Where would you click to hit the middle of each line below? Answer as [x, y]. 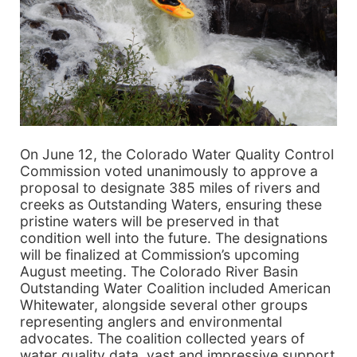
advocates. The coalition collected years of [162, 338]
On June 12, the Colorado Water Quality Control [177, 154]
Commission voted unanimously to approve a [169, 171]
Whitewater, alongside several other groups [164, 304]
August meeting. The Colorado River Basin [159, 271]
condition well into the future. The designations [174, 237]
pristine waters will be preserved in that [149, 221]
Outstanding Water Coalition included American [175, 288]
